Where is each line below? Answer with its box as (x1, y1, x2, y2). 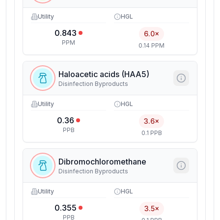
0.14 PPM (138, 42, 165, 49)
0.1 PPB (141, 129, 162, 137)
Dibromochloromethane (58, 157, 146, 166)
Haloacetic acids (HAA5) (58, 69, 149, 79)
